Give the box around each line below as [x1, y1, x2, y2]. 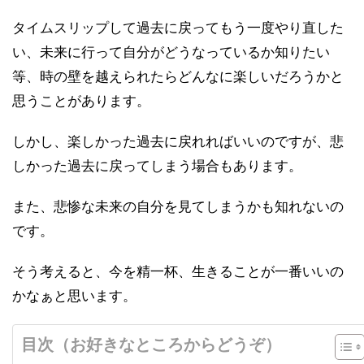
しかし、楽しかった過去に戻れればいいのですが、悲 [12, 133, 344, 150]
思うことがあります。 [12, 93, 150, 110]
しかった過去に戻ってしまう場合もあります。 [12, 158, 302, 175]
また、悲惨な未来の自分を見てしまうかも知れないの [12, 198, 344, 215]
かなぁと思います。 [12, 288, 136, 305]
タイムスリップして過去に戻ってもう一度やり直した [12, 19, 344, 37]
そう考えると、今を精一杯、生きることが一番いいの [12, 263, 344, 280]
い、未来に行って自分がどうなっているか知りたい [12, 44, 330, 61]
